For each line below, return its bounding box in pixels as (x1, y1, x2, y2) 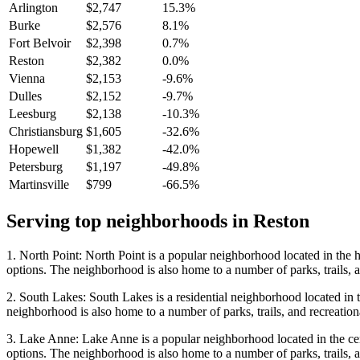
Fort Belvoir (9, 36, 71, 51)
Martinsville (9, 178, 69, 192)
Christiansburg (9, 125, 83, 139)
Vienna (9, 72, 45, 86)
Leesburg (9, 107, 56, 121)
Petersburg (9, 160, 63, 174)
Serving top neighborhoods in (6, 211, 253, 232)
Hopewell (9, 142, 59, 157)
